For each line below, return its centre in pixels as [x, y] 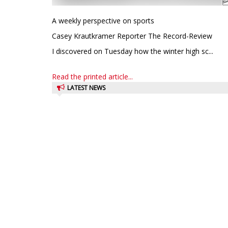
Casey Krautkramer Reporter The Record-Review [132, 36]
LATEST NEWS [86, 88]
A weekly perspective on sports [103, 21]
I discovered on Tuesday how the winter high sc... [133, 51]
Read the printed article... [92, 77]
